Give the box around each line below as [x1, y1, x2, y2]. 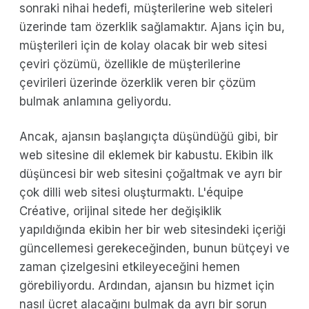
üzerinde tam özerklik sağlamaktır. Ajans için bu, [19, 20, 285, 34]
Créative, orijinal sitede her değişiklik [19, 204, 221, 219]
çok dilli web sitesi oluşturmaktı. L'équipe [19, 186, 243, 200]
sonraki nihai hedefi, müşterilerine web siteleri [19, 1, 272, 16]
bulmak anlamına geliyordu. [19, 94, 171, 109]
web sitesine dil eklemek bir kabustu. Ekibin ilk [19, 148, 273, 163]
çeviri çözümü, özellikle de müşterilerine [19, 57, 241, 72]
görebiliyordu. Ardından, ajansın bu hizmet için [19, 279, 275, 293]
